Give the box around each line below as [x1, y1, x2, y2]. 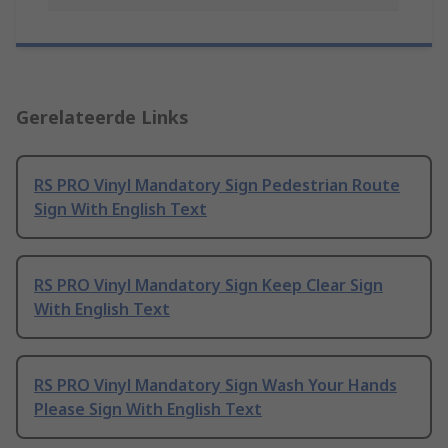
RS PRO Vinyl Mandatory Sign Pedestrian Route [34, 174, 400, 197]
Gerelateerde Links [16, 105, 189, 130]
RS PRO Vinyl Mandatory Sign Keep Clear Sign [34, 274, 383, 297]
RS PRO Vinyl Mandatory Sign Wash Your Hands [34, 374, 397, 397]
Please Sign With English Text [34, 398, 262, 421]
